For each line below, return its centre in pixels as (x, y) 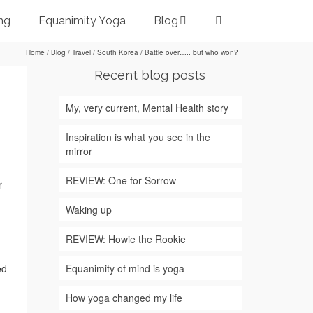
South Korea (118, 52)
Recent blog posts (150, 75)
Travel (81, 52)
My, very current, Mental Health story (147, 108)
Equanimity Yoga (82, 21)
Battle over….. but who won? (190, 52)
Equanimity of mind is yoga (125, 268)
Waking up (88, 210)
